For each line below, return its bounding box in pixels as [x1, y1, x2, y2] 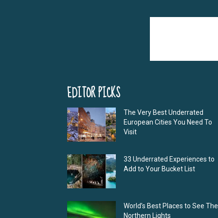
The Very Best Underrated [124, 108, 203, 116]
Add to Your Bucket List [124, 164, 197, 173]
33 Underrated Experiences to [124, 155, 215, 163]
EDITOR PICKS [67, 82, 120, 104]
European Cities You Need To [124, 118, 212, 126]
